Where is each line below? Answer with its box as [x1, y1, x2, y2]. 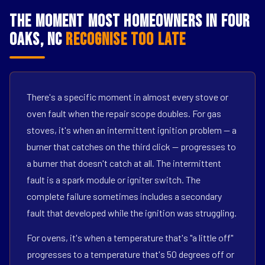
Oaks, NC [9, 30, 66, 50]
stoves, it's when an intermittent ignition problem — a [27, 124, 237, 135]
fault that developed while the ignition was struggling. [27, 207, 237, 218]
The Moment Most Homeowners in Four [9, 11, 250, 32]
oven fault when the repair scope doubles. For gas [27, 108, 221, 119]
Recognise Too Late [66, 30, 186, 50]
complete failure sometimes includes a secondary [27, 190, 222, 202]
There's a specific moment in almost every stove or [27, 91, 228, 102]
